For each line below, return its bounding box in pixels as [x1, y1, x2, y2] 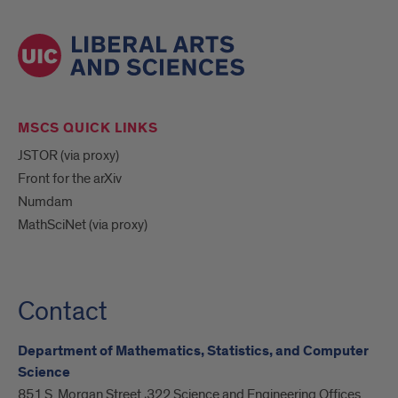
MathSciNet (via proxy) [18, 215, 147, 234]
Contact [18, 294, 107, 329]
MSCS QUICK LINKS [18, 118, 158, 138]
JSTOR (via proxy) [18, 146, 119, 164]
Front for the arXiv [18, 169, 122, 187]
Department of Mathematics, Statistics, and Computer [18, 341, 369, 361]
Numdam [18, 192, 73, 211]
